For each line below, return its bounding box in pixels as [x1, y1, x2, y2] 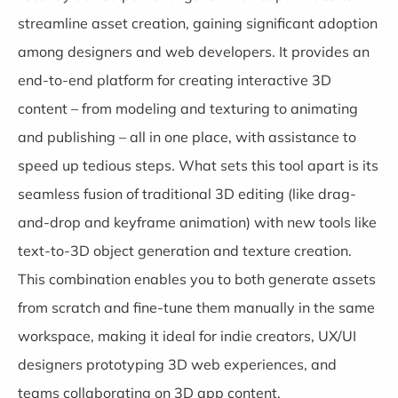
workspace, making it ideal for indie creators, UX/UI [18, 327, 356, 346]
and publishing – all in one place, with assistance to [18, 128, 356, 147]
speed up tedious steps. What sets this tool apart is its [18, 156, 378, 175]
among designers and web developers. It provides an [18, 43, 370, 61]
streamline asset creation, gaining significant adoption [18, 14, 378, 33]
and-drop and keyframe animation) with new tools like [18, 213, 377, 232]
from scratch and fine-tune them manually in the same [18, 298, 375, 317]
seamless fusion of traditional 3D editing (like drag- [18, 185, 356, 203]
